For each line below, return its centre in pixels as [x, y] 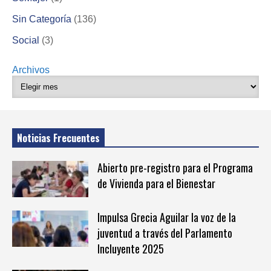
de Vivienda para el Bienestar [156, 184]
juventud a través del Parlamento [165, 233]
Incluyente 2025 [130, 249]
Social [26, 40]
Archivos [31, 70]
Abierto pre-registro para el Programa [175, 168]
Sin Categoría [42, 19]
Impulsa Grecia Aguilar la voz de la [166, 217]
